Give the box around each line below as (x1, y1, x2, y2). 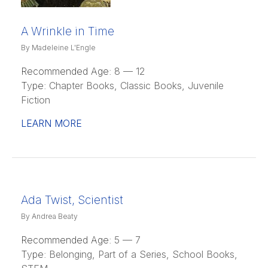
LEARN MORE (21, 117, 82, 129)
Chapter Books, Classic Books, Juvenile (46, 79, 224, 92)
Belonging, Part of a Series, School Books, (46, 248, 237, 260)
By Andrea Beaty (21, 211, 78, 221)
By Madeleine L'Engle (21, 42, 96, 52)
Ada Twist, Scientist (21, 193, 123, 207)
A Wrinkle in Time (21, 24, 114, 38)
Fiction (21, 93, 50, 106)
